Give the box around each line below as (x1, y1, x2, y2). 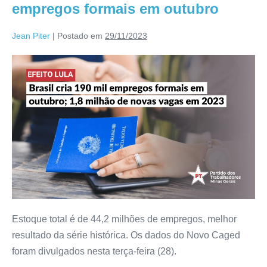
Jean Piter (12, 30, 50, 41)
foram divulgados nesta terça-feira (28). (12, 246, 176, 257)
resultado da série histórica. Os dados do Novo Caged (12, 230, 240, 241)
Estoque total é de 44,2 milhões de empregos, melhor (12, 214, 237, 225)
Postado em (57, 30, 103, 41)
